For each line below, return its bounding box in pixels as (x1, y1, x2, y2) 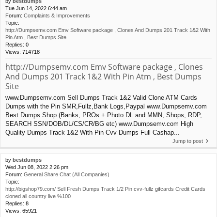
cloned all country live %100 (5, 193, 71, 199)
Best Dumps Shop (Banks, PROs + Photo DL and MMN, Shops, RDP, (5, 111, 202, 119)
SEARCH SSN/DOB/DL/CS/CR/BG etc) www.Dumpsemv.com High (5, 120, 193, 127)
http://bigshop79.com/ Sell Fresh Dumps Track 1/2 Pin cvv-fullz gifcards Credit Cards (5, 186, 205, 192)
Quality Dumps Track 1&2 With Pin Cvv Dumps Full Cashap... (5, 128, 180, 136)
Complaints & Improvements (24, 12, 90, 18)
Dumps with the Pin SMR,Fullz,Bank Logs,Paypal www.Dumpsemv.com (5, 102, 207, 110)
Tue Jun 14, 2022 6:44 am (5, 5, 67, 11)
